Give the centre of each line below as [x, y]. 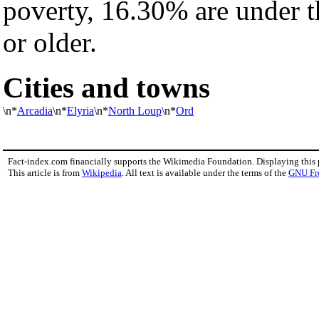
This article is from [45, 172]
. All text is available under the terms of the [205, 172]
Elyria [80, 110]
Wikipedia [102, 172]
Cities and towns [106, 87]
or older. [50, 43]
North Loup [135, 110]
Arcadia [35, 110]
